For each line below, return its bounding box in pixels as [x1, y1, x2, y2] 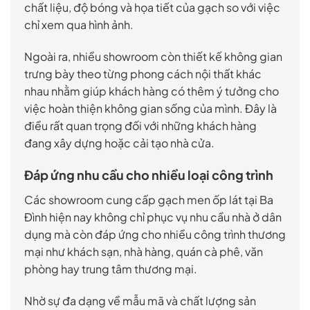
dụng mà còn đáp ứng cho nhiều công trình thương [24, 227, 286, 242]
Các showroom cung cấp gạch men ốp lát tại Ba [24, 192, 273, 208]
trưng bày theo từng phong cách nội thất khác [24, 66, 262, 81]
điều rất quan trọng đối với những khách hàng [24, 118, 257, 133]
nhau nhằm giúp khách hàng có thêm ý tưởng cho [24, 83, 279, 98]
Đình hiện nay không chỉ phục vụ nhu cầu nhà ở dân [24, 210, 282, 225]
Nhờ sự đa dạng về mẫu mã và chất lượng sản [24, 293, 256, 309]
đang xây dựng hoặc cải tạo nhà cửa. [24, 135, 215, 150]
